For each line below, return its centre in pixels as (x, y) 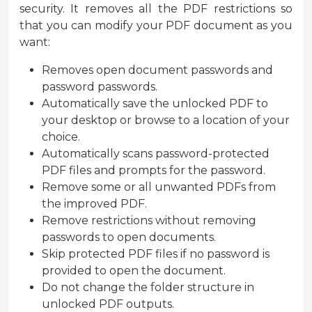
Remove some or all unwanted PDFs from (159, 187)
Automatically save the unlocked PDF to (155, 104)
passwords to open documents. (129, 237)
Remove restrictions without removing (149, 221)
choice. (61, 137)
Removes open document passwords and (157, 70)
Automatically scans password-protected (156, 154)
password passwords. (100, 87)
